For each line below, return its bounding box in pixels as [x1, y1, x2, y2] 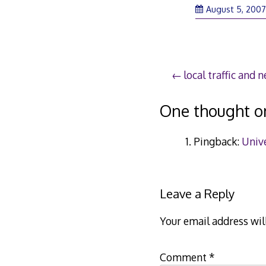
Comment [159, 251, 209, 264]
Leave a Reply [159, 186, 235, 202]
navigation [170, 91, 246, 111]
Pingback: [194, 134, 242, 148]
